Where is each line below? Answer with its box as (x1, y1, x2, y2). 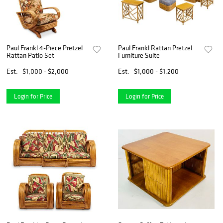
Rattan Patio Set (6, 50, 54, 60)
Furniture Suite (118, 50, 160, 60)
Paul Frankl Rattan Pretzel (118, 43, 193, 52)
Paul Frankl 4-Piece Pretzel (6, 43, 83, 52)
